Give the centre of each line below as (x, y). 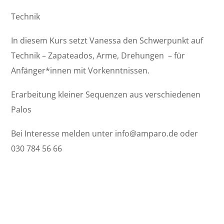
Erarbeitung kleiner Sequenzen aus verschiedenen (106, 94)
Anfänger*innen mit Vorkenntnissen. (80, 70)
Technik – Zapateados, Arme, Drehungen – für (98, 55)
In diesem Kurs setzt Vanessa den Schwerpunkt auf (107, 40)
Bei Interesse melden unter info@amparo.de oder (105, 133)
